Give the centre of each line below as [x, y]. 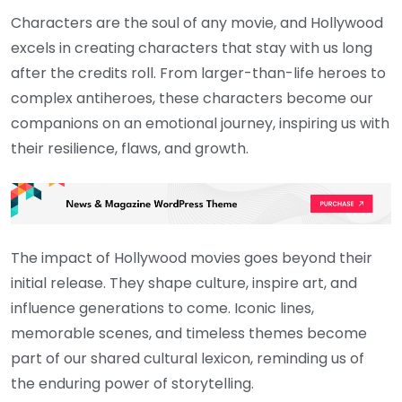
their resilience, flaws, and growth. [130, 148]
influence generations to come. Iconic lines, [162, 309]
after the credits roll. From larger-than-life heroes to [198, 73]
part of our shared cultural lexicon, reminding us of [188, 359]
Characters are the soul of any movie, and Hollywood [197, 22]
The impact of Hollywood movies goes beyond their [192, 258]
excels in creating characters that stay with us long [192, 48]
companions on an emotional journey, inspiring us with [200, 123]
